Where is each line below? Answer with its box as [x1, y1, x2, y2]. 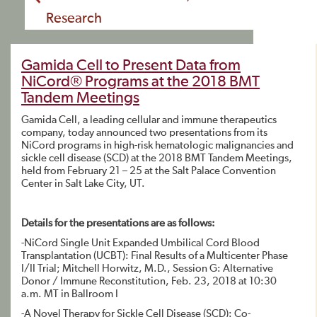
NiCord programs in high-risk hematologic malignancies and [21, 140, 294, 151]
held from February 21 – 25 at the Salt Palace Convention [21, 166, 276, 176]
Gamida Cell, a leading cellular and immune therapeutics [21, 115, 277, 125]
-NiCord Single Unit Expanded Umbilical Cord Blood [21, 238, 260, 248]
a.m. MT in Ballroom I [21, 289, 118, 299]
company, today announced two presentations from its [21, 127, 267, 138]
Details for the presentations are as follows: [21, 218, 215, 229]
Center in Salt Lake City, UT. [21, 178, 145, 189]
